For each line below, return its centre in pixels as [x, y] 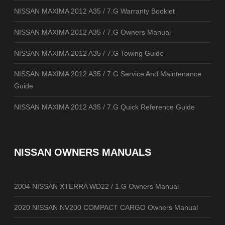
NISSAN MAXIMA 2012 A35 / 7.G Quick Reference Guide [104, 107]
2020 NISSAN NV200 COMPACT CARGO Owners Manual [106, 207]
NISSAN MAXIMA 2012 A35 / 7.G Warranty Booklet [94, 11]
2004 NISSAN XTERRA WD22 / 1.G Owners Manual [96, 186]
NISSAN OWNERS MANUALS [83, 152]
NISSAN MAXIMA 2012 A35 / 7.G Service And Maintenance [108, 74]
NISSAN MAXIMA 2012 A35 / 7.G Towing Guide [89, 53]
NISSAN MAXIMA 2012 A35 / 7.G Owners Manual [92, 32]
